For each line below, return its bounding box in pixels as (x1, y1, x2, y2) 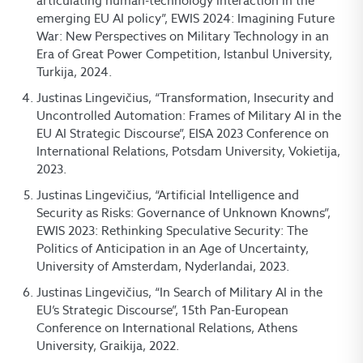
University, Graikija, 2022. (36, 338, 179, 354)
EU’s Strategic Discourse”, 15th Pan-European (36, 302, 288, 318)
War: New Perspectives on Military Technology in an (36, 28, 329, 45)
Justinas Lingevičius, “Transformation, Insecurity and (36, 90, 334, 106)
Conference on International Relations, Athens (36, 320, 297, 336)
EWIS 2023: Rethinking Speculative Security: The (36, 223, 308, 239)
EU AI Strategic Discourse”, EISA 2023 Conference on (36, 126, 329, 142)
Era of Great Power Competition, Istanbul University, (36, 46, 332, 62)
